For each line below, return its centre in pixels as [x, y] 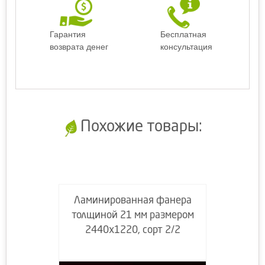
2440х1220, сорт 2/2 [132, 230]
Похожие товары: [141, 127]
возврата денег [79, 47]
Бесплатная [183, 34]
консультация [186, 47]
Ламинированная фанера [132, 201]
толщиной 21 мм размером [132, 216]
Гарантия [67, 34]
